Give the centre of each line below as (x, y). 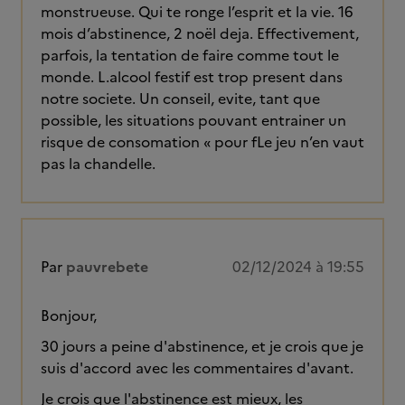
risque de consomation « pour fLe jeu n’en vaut (202, 142)
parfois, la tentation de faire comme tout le (190, 55)
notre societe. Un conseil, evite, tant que (180, 99)
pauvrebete (107, 267)
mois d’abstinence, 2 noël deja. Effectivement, (200, 33)
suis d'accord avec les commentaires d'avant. (197, 368)
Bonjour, (69, 316)
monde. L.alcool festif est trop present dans (192, 77)
